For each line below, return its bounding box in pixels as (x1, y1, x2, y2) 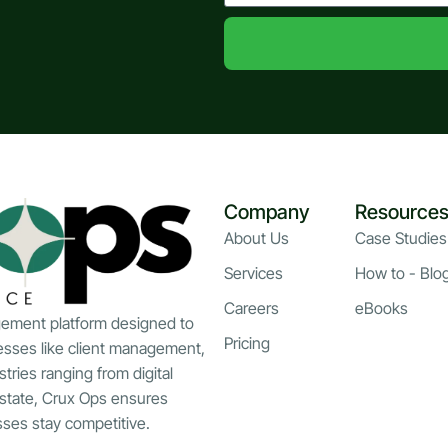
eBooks (355, 297, 409, 318)
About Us (224, 227, 289, 248)
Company (224, 199, 309, 224)
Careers (224, 297, 279, 318)
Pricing (224, 332, 270, 353)
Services (224, 262, 283, 283)
